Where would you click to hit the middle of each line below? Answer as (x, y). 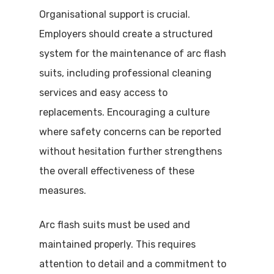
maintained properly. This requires (117, 244)
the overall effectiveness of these (117, 171)
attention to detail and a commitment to (133, 264)
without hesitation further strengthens (131, 151)
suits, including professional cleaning (125, 73)
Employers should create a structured (126, 34)
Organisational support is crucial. (115, 14)
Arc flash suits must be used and (115, 225)
